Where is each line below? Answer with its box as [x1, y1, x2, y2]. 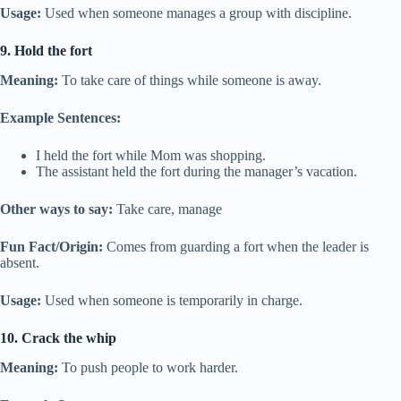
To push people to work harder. [58, 359, 238, 375]
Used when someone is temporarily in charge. [41, 292, 303, 308]
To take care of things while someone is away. [58, 72, 321, 88]
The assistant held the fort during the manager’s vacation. [36, 163, 357, 179]
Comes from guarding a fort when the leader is [103, 238, 369, 254]
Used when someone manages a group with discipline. [41, 5, 352, 21]
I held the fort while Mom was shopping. [36, 147, 266, 163]
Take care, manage [113, 200, 222, 217]
